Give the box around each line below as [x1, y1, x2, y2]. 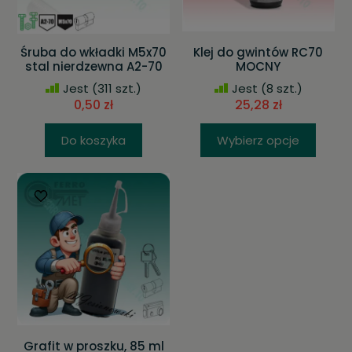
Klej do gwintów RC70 [193, 44, 324, 60]
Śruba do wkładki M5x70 [20, 44, 167, 60]
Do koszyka [61, 132, 126, 148]
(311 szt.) [89, 80, 142, 97]
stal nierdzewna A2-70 [24, 58, 163, 75]
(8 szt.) [257, 80, 302, 97]
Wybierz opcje [217, 132, 300, 148]
